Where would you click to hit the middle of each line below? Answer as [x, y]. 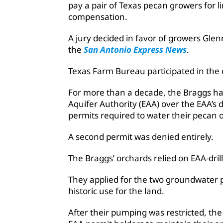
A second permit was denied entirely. [141, 137]
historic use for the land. [116, 191]
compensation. [98, 17]
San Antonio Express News [135, 50]
